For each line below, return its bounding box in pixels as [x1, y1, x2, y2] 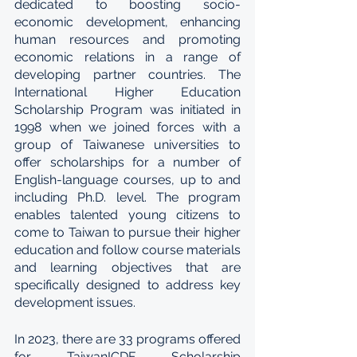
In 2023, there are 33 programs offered [14, 331, 241, 347]
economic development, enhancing [14, 14, 241, 29]
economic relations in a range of [14, 49, 241, 65]
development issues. [14, 295, 135, 310]
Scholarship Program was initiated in [14, 102, 241, 117]
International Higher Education [14, 84, 241, 100]
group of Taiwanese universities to [14, 137, 241, 152]
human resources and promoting [14, 32, 241, 47]
